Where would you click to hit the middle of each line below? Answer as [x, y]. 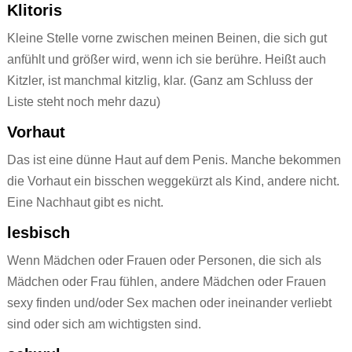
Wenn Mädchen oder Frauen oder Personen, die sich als [164, 261]
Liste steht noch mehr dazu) [83, 102]
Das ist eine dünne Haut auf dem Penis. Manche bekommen [174, 160]
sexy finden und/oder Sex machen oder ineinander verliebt [169, 303]
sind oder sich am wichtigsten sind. [104, 324]
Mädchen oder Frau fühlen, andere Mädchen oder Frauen [166, 282]
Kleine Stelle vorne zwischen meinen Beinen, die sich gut [167, 38]
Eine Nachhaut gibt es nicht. [86, 203]
